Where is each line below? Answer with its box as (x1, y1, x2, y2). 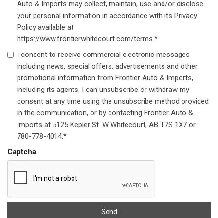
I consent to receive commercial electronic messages (17, 50, 190, 59)
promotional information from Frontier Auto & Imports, (17, 73, 193, 83)
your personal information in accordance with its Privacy (17, 11, 197, 20)
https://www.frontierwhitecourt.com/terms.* (17, 35, 158, 44)
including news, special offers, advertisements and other (17, 62, 198, 71)
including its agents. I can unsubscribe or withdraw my (17, 85, 189, 94)
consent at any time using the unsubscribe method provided (17, 97, 209, 106)
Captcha (7, 147, 36, 157)
